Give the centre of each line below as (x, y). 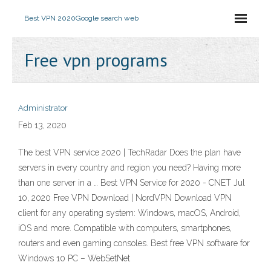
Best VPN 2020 (50, 18)
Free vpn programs (96, 60)
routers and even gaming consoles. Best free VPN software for (134, 243)
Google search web (107, 18)
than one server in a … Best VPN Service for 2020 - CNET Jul (132, 183)
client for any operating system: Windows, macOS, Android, (129, 213)
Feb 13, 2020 (42, 125)
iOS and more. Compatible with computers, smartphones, (125, 228)
